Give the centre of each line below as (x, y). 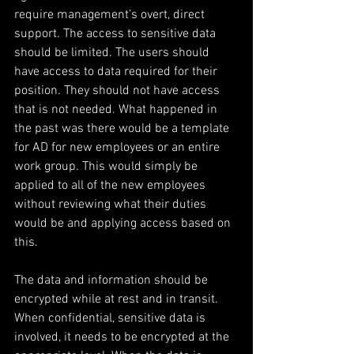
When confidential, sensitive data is (111, 318)
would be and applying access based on (124, 224)
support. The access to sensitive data (117, 34)
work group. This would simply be (107, 167)
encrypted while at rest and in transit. (118, 299)
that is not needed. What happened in (117, 110)
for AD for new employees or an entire (119, 148)
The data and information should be (113, 281)
